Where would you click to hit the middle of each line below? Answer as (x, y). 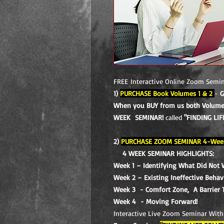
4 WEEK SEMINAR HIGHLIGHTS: (164, 153)
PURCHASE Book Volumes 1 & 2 (166, 93)
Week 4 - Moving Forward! (155, 201)
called (175, 117)
